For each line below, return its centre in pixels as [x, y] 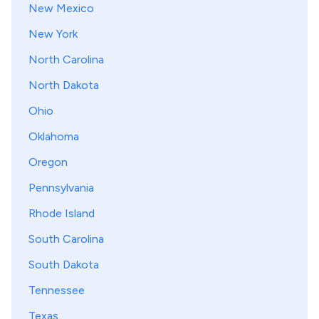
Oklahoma [54, 136]
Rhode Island [62, 213]
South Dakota [64, 265]
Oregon [48, 162]
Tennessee [57, 290]
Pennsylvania [61, 188]
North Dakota [64, 85]
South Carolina [66, 239]
